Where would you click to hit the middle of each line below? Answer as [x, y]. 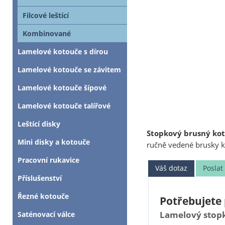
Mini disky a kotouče [54, 142]
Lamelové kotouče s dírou [63, 51]
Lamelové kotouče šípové [62, 88]
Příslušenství [40, 178]
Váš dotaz [172, 168]
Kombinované [47, 33]
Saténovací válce [46, 214]
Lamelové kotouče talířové [64, 106]
